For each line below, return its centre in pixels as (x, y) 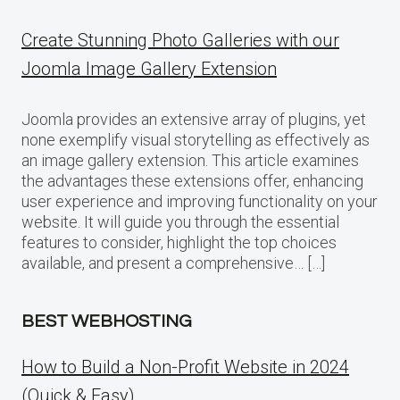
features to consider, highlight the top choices (179, 242)
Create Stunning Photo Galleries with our (180, 40)
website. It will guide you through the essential (180, 221)
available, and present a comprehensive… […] (173, 262)
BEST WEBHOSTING (107, 321)
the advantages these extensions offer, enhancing (192, 180)
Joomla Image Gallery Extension (149, 68)
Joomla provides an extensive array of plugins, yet (194, 119)
